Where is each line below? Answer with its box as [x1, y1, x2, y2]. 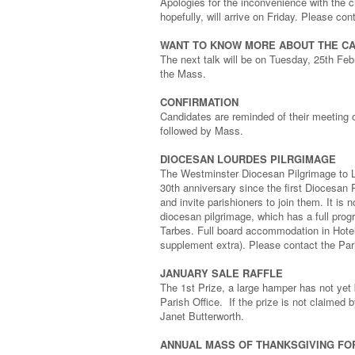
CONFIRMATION [160, 94, 239, 110]
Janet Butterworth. [160, 308, 244, 324]
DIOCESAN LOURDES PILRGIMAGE [160, 151, 336, 167]
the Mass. [160, 66, 206, 82]
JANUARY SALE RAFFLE [160, 265, 283, 281]
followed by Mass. [160, 123, 243, 139]
